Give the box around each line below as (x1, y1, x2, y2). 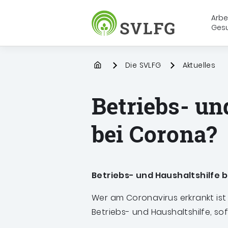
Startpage (92, 60, 130, 70)
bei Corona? (92, 119, 217, 149)
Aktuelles (182, 60, 216, 70)
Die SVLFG (125, 60, 161, 70)
